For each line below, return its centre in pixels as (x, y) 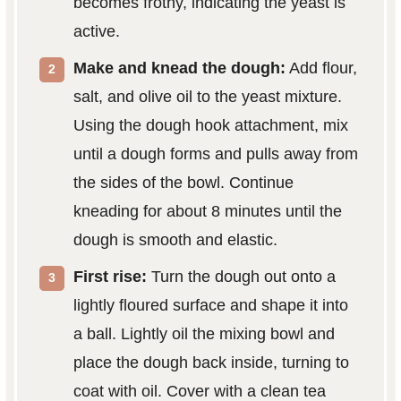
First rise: (110, 277)
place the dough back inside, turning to (211, 363)
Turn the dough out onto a (241, 277)
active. (96, 32)
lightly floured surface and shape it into (210, 306)
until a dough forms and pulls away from (215, 154)
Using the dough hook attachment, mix (210, 126)
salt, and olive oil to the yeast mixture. (207, 97)
